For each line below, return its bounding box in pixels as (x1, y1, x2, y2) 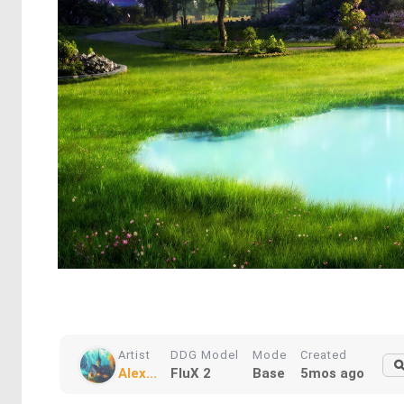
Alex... (118, 365, 157, 381)
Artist (118, 348, 151, 362)
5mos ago (300, 365, 364, 381)
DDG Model (170, 348, 239, 362)
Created (300, 348, 347, 362)
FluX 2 (170, 365, 211, 381)
